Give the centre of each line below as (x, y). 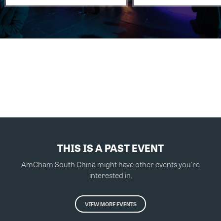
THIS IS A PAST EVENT (110, 148)
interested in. (110, 175)
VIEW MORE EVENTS (110, 204)
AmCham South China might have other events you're (110, 164)
